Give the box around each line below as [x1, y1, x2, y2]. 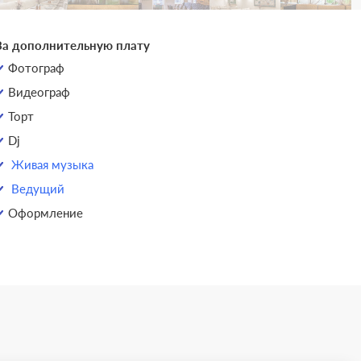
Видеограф [7, 85, 70, 99]
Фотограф [7, 60, 64, 75]
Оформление [7, 205, 83, 220]
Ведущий [10, 181, 64, 196]
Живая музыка [10, 157, 93, 172]
